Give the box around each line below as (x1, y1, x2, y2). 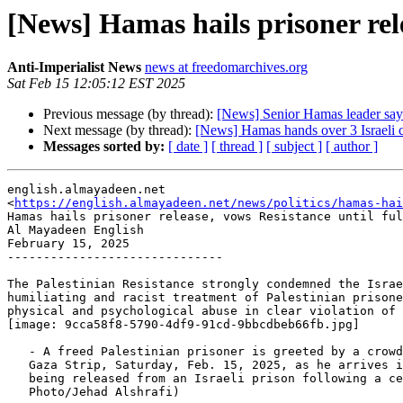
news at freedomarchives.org (145, 59, 308, 76)
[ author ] (326, 139, 378, 155)
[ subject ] (266, 139, 322, 155)
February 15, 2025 (7, 237, 130, 251)
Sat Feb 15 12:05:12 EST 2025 (7, 76, 185, 92)
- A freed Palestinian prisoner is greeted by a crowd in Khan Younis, (7, 345, 29, 359)
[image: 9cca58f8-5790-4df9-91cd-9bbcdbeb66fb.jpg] (7, 318, 360, 332)
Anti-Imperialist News (7, 59, 141, 76)
